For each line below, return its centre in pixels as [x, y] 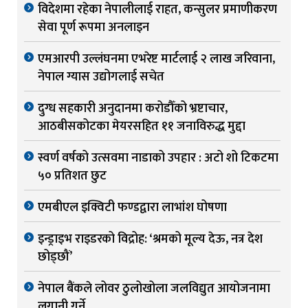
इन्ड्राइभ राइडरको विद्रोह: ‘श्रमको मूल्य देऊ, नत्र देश [150, 240]
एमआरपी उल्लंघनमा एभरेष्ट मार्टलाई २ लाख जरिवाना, [156, 59]
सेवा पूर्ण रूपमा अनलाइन [93, 28]
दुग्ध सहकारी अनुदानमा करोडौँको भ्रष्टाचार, [133, 109]
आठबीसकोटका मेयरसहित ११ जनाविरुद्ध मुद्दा [142, 127]
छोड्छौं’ [55, 257]
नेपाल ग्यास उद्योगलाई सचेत [101, 77]
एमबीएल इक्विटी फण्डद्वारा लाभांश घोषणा [132, 208]
